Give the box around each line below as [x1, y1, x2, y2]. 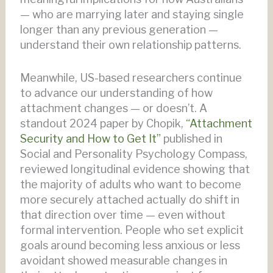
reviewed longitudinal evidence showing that [19, 163, 250, 176]
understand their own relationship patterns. [19, 38, 241, 52]
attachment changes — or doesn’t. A [19, 102, 207, 115]
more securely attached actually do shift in [19, 193, 239, 207]
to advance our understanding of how [19, 87, 213, 100]
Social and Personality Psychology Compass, [19, 147, 247, 161]
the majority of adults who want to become [19, 178, 241, 191]
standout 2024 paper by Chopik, [19, 117, 186, 130]
